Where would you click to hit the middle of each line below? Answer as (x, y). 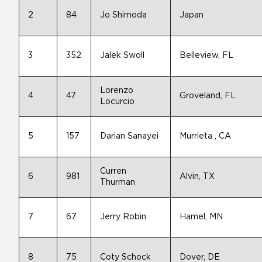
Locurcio (117, 102)
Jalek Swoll (122, 56)
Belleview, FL (206, 56)
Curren (113, 171)
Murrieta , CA (205, 136)
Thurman (118, 182)
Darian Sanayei (129, 136)
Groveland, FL (208, 96)
